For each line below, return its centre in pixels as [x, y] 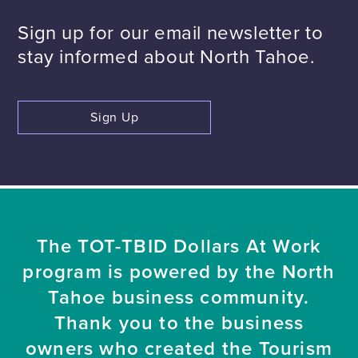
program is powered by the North [179, 272]
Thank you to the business [179, 323]
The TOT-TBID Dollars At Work [179, 247]
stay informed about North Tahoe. [167, 57]
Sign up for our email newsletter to [171, 33]
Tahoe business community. [179, 298]
